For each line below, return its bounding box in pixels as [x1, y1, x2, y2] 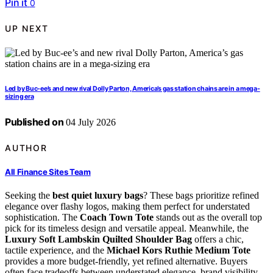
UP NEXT [5, 23, 49, 34]
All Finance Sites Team [5, 166, 91, 177]
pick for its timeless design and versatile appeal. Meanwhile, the [5, 223, 249, 234]
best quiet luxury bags [52, 190, 143, 201]
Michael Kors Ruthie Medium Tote [107, 245, 250, 256]
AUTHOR [5, 142, 48, 153]
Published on [5, 116, 64, 129]
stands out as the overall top [154, 212, 262, 223]
